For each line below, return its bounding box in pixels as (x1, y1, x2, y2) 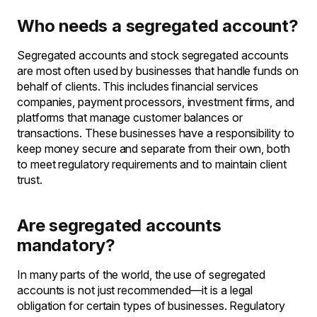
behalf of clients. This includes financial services (17, 79, 258, 93)
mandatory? (17, 235, 116, 255)
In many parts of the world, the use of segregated (17, 267, 266, 282)
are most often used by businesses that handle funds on (17, 64, 299, 78)
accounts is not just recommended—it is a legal (17, 283, 253, 297)
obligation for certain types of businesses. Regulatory (17, 299, 285, 313)
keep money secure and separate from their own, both (17, 142, 290, 156)
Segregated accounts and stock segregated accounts (17, 48, 289, 62)
